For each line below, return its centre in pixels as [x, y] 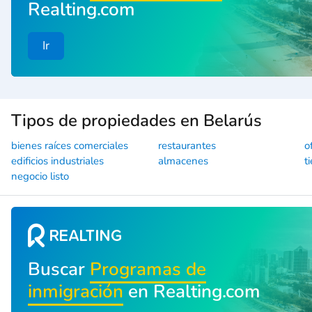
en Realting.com [192, 291]
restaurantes [187, 145]
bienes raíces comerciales [70, 145]
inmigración [76, 291]
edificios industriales [57, 161]
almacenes [183, 161]
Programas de [148, 269]
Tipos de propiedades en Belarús [136, 120]
